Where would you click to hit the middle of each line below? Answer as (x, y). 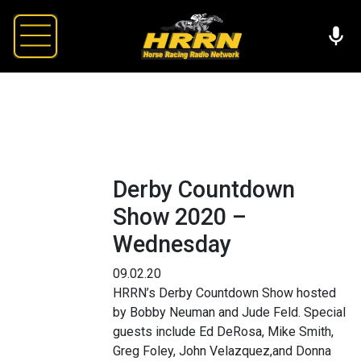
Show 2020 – (180, 216)
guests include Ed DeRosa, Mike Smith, (223, 331)
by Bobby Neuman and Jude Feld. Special (229, 312)
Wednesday (172, 244)
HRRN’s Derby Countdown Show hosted (224, 293)
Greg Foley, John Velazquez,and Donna (222, 351)
